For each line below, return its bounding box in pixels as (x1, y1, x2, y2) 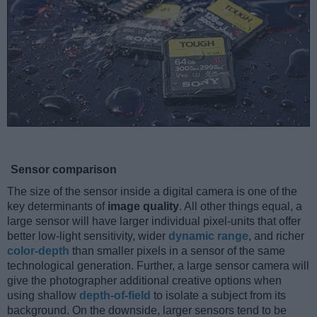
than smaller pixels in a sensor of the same (69, 245, 285, 258)
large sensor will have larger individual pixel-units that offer (7, 215, 301, 228)
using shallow (7, 289, 79, 302)
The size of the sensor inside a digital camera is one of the (7, 185, 297, 198)
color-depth (7, 245, 69, 258)
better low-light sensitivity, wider (7, 230, 168, 243)
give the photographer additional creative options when (7, 275, 282, 287)
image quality (108, 200, 179, 213)
